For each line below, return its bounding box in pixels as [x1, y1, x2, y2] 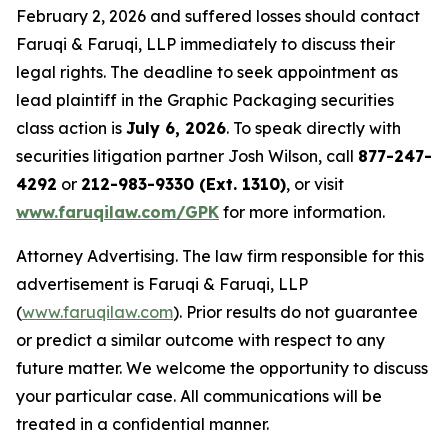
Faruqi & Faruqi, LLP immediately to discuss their [16, 34, 395, 55]
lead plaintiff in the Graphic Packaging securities [16, 90, 394, 111]
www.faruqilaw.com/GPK [16, 202, 219, 223]
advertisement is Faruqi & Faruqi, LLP [16, 274, 308, 295]
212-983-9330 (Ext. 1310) [81, 174, 286, 195]
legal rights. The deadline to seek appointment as [16, 62, 398, 83]
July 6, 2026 [126, 118, 226, 139]
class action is [16, 118, 126, 139]
